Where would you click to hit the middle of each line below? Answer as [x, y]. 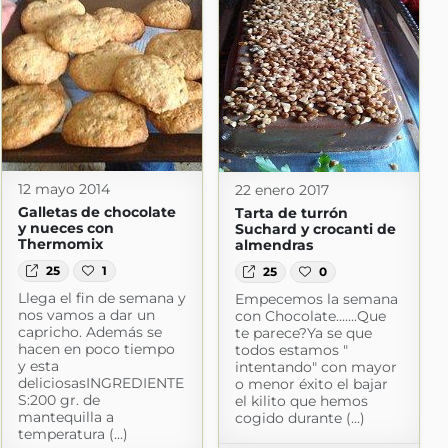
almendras [273, 244]
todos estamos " [291, 349]
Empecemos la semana [316, 298]
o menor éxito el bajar [311, 383]
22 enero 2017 [281, 189]
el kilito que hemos [301, 400]
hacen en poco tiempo [96, 348]
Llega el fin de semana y [101, 297]
